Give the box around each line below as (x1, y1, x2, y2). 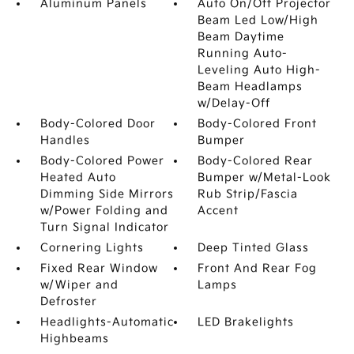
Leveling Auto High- (198, 63, 322, 77)
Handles (40, 134, 90, 147)
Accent (198, 204, 239, 217)
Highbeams (40, 332, 109, 345)
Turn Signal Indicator (40, 220, 169, 234)
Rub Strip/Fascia (198, 187, 299, 201)
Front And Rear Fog (198, 262, 318, 275)
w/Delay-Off (198, 96, 271, 110)
